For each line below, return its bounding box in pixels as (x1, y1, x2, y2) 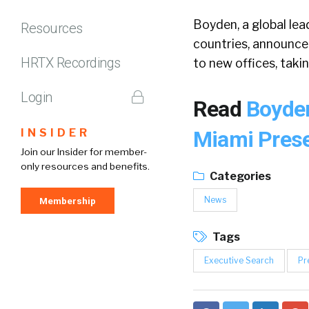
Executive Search (204, 255, 274, 266)
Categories (208, 170, 271, 183)
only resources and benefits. (21, 160, 150, 172)
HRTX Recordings (21, 54, 121, 71)
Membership (39, 195, 96, 206)
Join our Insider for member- (21, 146, 147, 157)
